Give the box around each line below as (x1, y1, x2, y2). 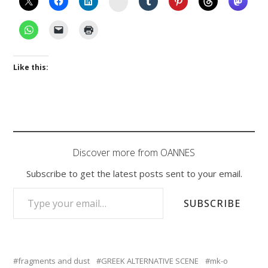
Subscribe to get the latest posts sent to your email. (26, 167, 242, 179)
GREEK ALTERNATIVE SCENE (101, 255, 199, 266)
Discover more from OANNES (73, 145, 195, 159)
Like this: (13, 62, 49, 72)
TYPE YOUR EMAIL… (13, 182, 39, 191)
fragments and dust (18, 255, 90, 266)
